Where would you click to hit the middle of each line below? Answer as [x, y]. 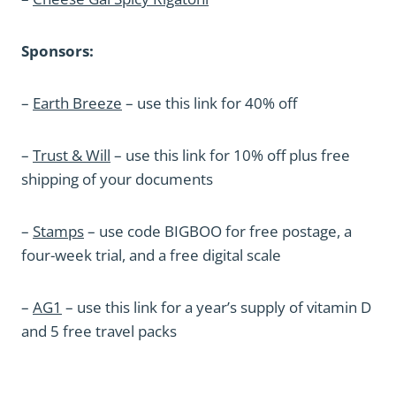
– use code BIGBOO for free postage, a [218, 231]
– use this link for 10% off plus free [230, 155]
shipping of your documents [117, 179]
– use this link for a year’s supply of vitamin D [217, 307]
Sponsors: [57, 51]
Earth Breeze [77, 103]
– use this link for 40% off [209, 103]
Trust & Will [72, 155]
